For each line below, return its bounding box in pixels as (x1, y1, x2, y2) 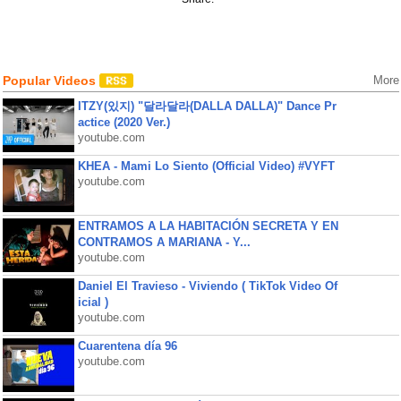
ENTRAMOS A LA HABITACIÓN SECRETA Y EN (77, 219, 338, 233)
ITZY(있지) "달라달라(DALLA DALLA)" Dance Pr (77, 99, 337, 113)
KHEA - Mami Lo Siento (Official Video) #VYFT (77, 159, 335, 173)
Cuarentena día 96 (77, 339, 177, 353)
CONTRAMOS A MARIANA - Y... (77, 235, 251, 249)
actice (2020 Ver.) (77, 115, 170, 129)
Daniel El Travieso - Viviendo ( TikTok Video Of (77, 279, 337, 293)
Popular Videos (2, 73, 99, 88)
